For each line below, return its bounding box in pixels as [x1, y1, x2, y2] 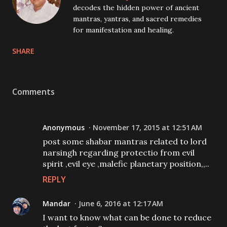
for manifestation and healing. [73, 25, 174, 34]
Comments [12, 86, 55, 97]
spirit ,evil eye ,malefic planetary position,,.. [43, 159, 209, 169]
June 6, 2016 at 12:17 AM [79, 199, 163, 208]
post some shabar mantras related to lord [43, 136, 207, 146]
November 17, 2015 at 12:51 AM [93, 123, 202, 132]
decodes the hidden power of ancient [73, 3, 199, 12]
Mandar [43, 199, 70, 208]
